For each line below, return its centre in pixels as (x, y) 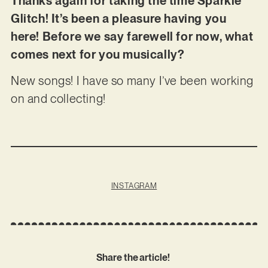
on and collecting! (60, 99)
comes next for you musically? (97, 54)
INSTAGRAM (134, 186)
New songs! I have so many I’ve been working (132, 81)
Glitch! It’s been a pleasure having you (118, 18)
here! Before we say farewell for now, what (132, 36)
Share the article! (134, 258)
